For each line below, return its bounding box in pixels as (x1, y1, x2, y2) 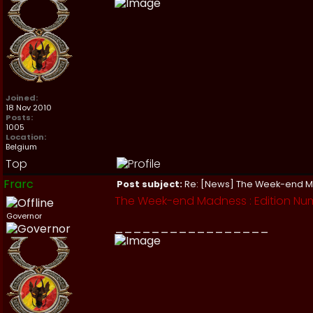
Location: (6, 131, 46, 143)
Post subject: (117, 178, 182, 190)
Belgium (6, 141, 37, 152)
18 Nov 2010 (6, 102, 52, 113)
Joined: (6, 92, 38, 103)
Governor (6, 210, 42, 221)
